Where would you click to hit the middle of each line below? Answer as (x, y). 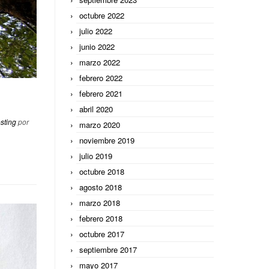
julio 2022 (96, 31)
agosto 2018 (101, 187)
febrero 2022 (101, 77)
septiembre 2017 (108, 249)
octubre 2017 (102, 234)
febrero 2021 (101, 93)
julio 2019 (96, 156)
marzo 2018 (100, 202)
